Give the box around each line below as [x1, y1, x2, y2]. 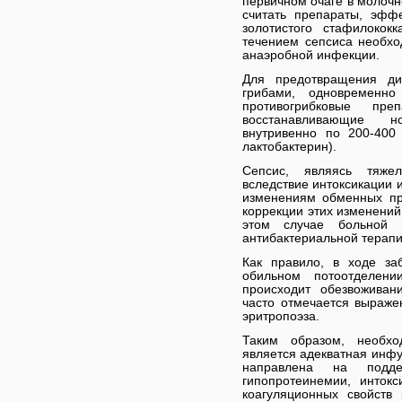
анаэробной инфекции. [242, 48, 380, 62]
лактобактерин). [242, 139, 336, 153]
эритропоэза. [242, 309, 319, 323]
